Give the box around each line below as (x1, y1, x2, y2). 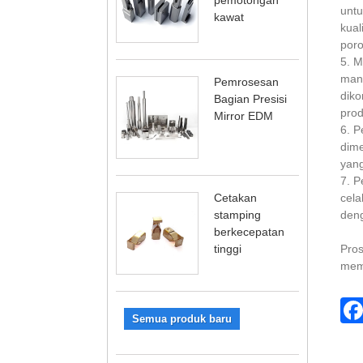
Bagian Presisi (214, 92, 287, 105)
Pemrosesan (214, 75, 279, 88)
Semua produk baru (132, 312, 232, 325)
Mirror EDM (214, 109, 273, 122)
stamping (214, 207, 261, 221)
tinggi (214, 241, 241, 255)
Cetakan (214, 190, 257, 204)
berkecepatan (214, 224, 284, 238)
